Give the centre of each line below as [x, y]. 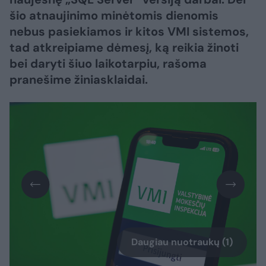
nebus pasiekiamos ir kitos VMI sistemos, [129, 31]
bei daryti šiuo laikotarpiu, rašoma [108, 64]
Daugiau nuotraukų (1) [182, 242]
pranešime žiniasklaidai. [79, 80]
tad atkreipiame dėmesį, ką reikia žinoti [124, 47]
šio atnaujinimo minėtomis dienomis [114, 15]
